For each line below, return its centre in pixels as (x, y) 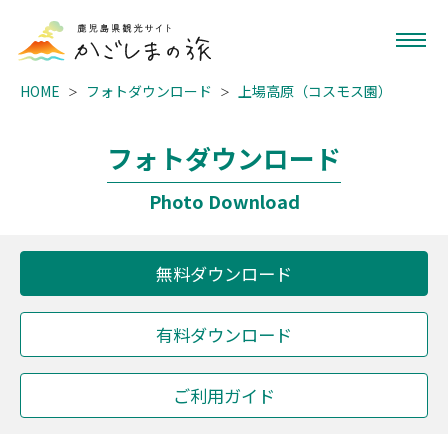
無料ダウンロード (224, 273)
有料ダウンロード (224, 334)
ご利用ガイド (224, 395)
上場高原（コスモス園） (315, 91)
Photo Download (224, 201)
